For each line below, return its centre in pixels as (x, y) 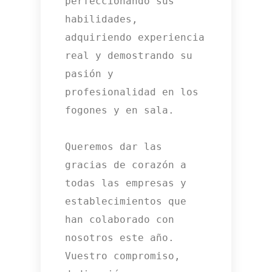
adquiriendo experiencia (135, 38)
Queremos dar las (114, 147)
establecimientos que (126, 202)
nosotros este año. (120, 238)
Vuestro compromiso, (123, 256)
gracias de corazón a (126, 165)
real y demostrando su (129, 56)
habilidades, (102, 19)
